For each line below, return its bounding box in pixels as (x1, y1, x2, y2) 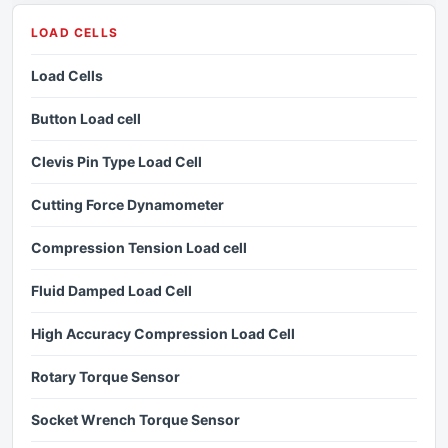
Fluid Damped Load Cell (31, 282, 192, 299)
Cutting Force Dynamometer (31, 196, 224, 213)
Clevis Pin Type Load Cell (31, 153, 202, 170)
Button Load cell (31, 110, 141, 127)
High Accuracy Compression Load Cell (31, 325, 295, 342)
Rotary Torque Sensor (31, 368, 180, 385)
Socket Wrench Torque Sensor (31, 411, 240, 428)
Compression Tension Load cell (31, 239, 247, 256)
